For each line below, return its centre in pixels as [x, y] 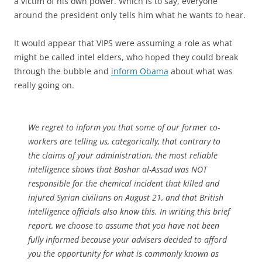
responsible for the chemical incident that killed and [124, 183]
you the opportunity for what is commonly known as [123, 253]
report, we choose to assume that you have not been [124, 225]
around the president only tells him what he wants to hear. [130, 15]
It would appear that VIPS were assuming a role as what [123, 43]
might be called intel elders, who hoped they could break [126, 57]
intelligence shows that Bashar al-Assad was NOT [118, 169]
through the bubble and [63, 71]
